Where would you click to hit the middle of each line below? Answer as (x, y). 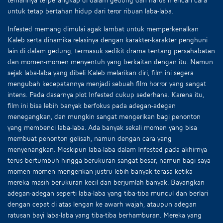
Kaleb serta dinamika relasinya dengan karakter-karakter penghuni (108, 40)
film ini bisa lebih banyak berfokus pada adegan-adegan (92, 105)
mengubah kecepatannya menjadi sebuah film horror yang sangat (107, 83)
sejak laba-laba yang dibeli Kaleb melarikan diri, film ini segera (101, 72)
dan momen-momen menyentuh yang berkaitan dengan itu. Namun (110, 61)
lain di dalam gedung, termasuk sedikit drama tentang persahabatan (111, 51)
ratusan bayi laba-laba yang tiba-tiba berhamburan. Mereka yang (105, 215)
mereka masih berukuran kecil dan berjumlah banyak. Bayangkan (106, 182)
